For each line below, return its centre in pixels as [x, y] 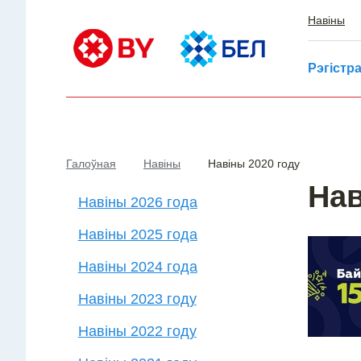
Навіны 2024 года [137, 267]
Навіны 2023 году [137, 299]
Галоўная [91, 164]
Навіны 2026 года [137, 202]
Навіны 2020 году [254, 164]
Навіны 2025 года [137, 234]
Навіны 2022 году [137, 331]
